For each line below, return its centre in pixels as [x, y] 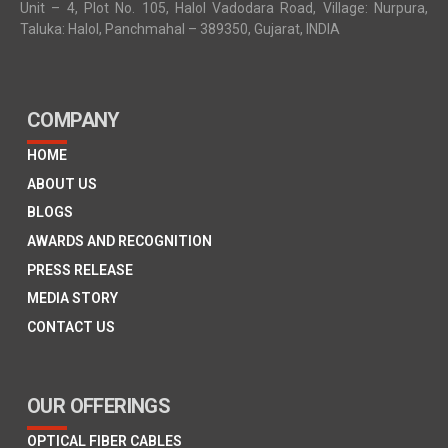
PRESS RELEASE [80, 269]
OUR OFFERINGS [99, 405]
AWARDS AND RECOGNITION [119, 240]
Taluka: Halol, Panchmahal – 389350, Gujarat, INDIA [180, 28]
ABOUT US [62, 183]
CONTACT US [71, 326]
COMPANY [73, 119]
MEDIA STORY [72, 298]
